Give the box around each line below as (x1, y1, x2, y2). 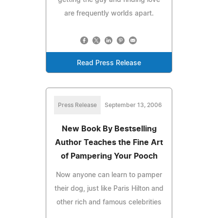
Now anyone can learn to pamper (56, 171, 162, 179)
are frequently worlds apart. (64, 10, 154, 17)
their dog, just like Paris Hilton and (54, 185, 163, 192)
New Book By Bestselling (61, 125, 157, 133)
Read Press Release (77, 59, 141, 67)
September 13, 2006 (105, 102, 162, 108)
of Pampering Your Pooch (60, 152, 158, 160)
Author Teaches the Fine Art (55, 138, 163, 146)
